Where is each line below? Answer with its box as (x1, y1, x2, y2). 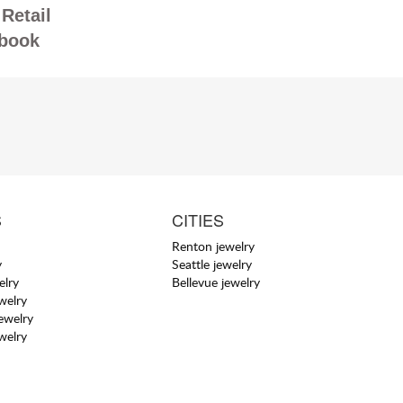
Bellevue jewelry (171, 273, 260, 291)
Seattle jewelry (171, 255, 252, 273)
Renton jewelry (171, 237, 255, 255)
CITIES (171, 207, 224, 231)
